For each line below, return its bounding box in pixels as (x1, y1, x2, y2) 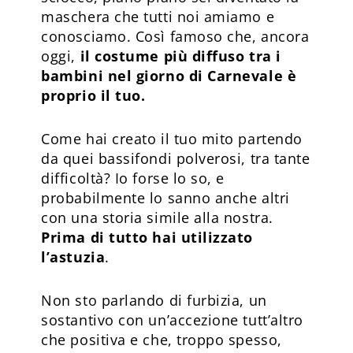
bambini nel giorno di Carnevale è (41, 65, 297, 85)
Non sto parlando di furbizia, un (41, 290, 267, 310)
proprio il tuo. (41, 85, 146, 105)
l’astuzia (41, 247, 106, 266)
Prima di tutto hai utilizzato (41, 227, 253, 247)
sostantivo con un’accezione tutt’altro (41, 310, 303, 329)
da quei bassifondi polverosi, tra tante (41, 148, 310, 168)
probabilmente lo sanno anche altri (41, 188, 290, 207)
